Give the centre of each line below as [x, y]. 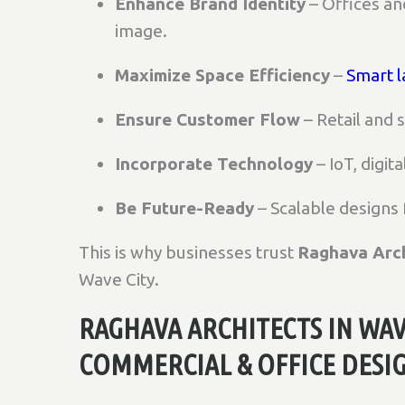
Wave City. [119, 279]
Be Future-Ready [184, 208]
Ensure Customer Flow [207, 119]
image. [141, 31]
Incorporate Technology [214, 164]
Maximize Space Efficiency [222, 75]
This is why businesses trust [188, 252]
